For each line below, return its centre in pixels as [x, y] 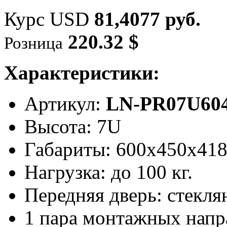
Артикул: [65, 103]
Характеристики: [82, 72]
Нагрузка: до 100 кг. [108, 172]
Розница [33, 43]
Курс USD [49, 19]
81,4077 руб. [147, 19]
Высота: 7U [73, 126]
